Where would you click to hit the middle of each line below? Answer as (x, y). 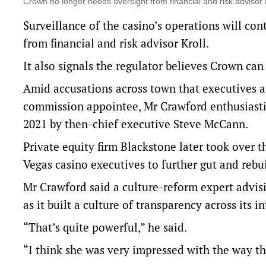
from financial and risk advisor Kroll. (116, 43)
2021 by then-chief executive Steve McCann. (136, 124)
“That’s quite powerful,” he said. (105, 227)
